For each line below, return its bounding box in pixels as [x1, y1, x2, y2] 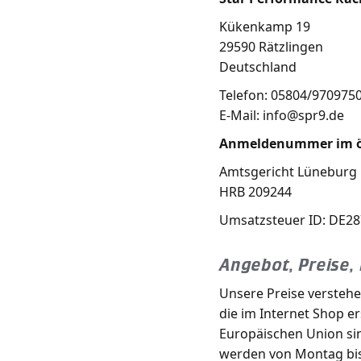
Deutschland [219, 58, 297, 76]
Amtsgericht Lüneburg [219, 163, 357, 180]
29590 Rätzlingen [219, 38, 323, 56]
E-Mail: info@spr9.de [219, 106, 344, 124]
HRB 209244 [219, 183, 292, 201]
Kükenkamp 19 [219, 18, 310, 35]
